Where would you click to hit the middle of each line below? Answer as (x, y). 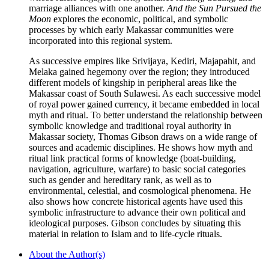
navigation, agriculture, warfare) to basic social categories (137, 169)
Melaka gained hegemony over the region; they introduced (139, 71)
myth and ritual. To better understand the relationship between (146, 115)
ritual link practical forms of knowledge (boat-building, (132, 158)
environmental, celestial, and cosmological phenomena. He (140, 190)
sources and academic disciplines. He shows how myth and (141, 147)
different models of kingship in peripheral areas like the (133, 82)
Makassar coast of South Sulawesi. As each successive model (145, 93)
